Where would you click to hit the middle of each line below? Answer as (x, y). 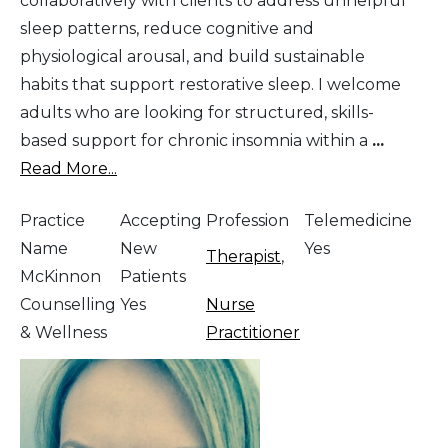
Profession (247, 220)
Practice (52, 220)
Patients (153, 276)
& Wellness (63, 332)
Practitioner (253, 332)
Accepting (161, 220)
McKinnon (60, 276)
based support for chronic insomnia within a (196, 140)
